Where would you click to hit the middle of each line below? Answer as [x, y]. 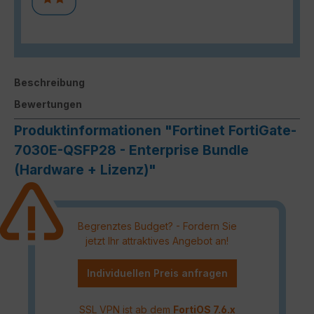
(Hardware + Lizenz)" [85, 170]
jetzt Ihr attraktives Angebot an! [157, 240]
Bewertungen [48, 104]
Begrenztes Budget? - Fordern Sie [157, 226]
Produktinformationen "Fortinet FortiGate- [155, 131]
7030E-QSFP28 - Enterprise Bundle [131, 150]
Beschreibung [49, 83]
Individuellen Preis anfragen [157, 273]
